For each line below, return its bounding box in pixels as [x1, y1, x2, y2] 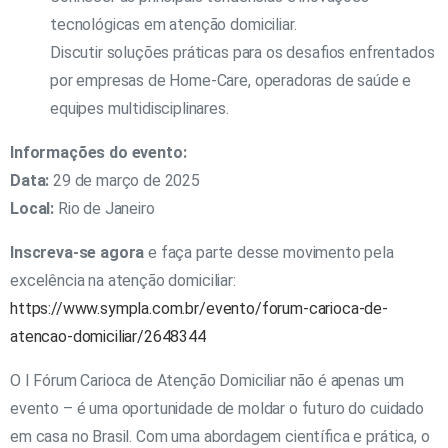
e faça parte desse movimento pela [144, 242, 394, 262]
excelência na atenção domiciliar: [10, 270, 236, 290]
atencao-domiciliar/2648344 [10, 326, 206, 346]
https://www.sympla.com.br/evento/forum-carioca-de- [10, 298, 388, 318]
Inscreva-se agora [10, 242, 145, 262]
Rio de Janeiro [54, 198, 155, 218]
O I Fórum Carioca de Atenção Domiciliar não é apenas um [10, 370, 405, 390]
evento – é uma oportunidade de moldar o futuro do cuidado [10, 398, 424, 418]
